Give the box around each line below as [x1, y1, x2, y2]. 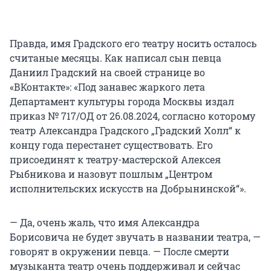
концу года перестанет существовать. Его [10, 139, 213, 152]
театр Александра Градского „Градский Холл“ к [10, 124, 241, 137]
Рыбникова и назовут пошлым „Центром [10, 168, 212, 181]
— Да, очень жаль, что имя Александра [10, 216, 200, 229]
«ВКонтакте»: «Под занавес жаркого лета [10, 80, 205, 94]
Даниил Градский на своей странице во [10, 66, 205, 79]
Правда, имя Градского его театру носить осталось [10, 37, 256, 50]
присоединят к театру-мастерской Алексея [10, 153, 221, 166]
